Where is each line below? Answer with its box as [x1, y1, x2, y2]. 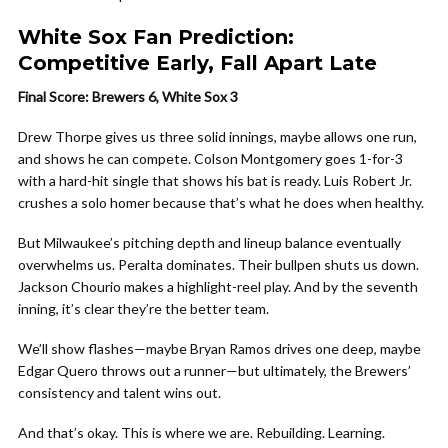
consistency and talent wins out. [18, 384, 221, 401]
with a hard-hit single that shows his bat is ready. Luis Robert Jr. [18, 172, 412, 189]
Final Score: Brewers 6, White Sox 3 [18, 88, 238, 105]
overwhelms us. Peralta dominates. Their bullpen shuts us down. [18, 256, 419, 273]
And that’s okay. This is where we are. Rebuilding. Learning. [18, 424, 385, 441]
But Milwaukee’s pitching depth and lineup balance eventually [18, 234, 401, 251]
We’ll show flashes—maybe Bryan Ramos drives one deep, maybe [18, 340, 421, 357]
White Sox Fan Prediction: [18, 25, 294, 49]
